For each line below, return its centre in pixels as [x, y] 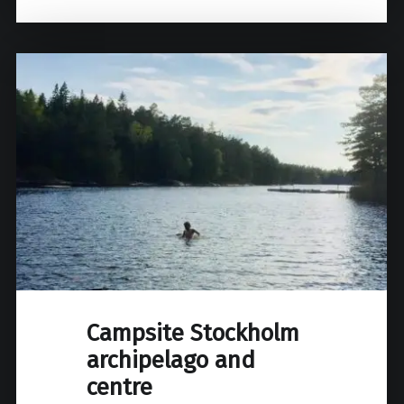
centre [120, 388]
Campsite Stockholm [193, 334]
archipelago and [171, 361]
